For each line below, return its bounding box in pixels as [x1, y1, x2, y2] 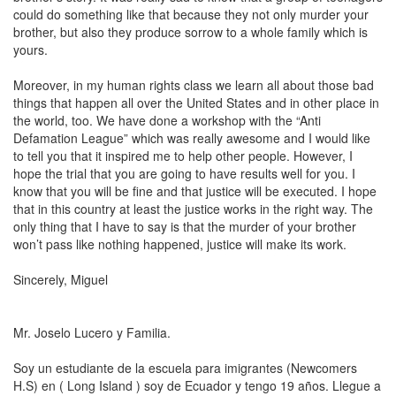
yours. [13, 41, 48, 58]
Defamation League [13, 129, 124, 147]
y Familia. [113, 324, 171, 341]
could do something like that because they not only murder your [13, 5, 369, 23]
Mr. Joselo [13, 324, 74, 341]
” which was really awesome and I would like [124, 129, 370, 147]
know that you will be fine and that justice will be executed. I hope [13, 182, 377, 200]
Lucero [74, 324, 113, 341]
